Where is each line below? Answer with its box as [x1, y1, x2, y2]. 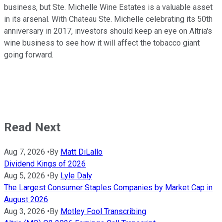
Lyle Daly [60, 170, 92, 180]
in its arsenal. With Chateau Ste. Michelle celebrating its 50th [4, 14, 213, 24]
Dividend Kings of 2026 [4, 159, 86, 168]
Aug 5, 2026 [4, 170, 45, 180]
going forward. [4, 50, 54, 59]
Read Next [4, 120, 60, 134]
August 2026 [4, 194, 48, 204]
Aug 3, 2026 [4, 206, 45, 216]
